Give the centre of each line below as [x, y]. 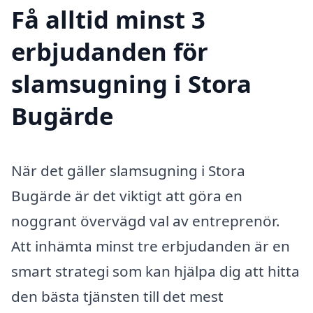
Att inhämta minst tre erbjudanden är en [151, 246]
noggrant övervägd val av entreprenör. [146, 221]
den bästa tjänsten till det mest [117, 297]
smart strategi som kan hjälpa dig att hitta [155, 271]
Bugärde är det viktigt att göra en [127, 196]
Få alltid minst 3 [108, 20]
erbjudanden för [110, 52]
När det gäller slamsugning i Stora [128, 171]
